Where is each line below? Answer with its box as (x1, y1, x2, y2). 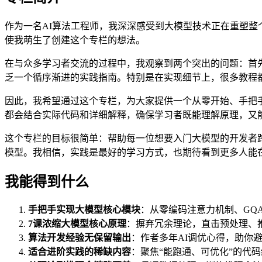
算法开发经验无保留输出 (28, 233, 131, 243)
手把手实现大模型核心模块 (28, 205, 140, 215)
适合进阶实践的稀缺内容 (28, 247, 131, 257)
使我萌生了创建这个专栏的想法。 (5, 35, 145, 45)
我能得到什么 (5, 174, 89, 189)
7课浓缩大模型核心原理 (28, 219, 126, 229)
